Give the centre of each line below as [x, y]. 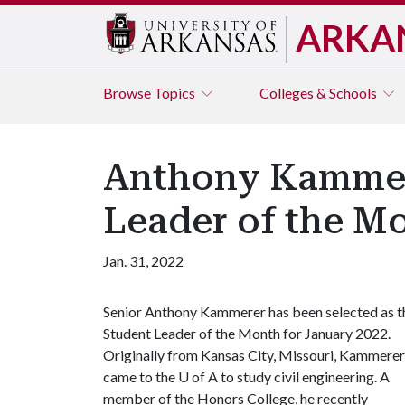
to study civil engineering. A [304, 377]
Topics [176, 93]
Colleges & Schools [320, 93]
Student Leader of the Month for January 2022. [247, 333]
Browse [128, 93]
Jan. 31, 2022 [143, 261]
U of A [198, 377]
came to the [141, 377]
